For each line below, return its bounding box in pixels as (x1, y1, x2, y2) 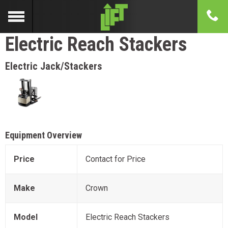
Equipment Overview (5, 130, 82, 141)
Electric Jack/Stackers (5, 60, 102, 72)
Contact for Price (85, 154, 146, 164)
